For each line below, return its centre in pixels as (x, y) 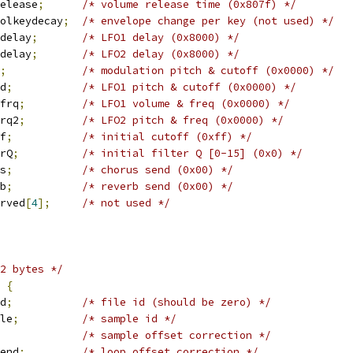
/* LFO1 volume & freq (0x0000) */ (186, 104)
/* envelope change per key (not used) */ (208, 21)
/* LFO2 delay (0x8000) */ (161, 54)
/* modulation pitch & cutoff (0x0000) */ (208, 71)
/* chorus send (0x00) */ (158, 170)
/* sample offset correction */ (176, 335)
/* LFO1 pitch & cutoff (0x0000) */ (189, 87)
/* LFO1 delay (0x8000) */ (161, 37)
